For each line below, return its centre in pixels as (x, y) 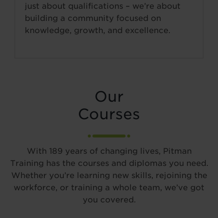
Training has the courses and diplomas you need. (109, 163)
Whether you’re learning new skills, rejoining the (109, 175)
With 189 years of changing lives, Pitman (109, 151)
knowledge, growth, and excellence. (98, 30)
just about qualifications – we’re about (103, 6)
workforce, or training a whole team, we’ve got (109, 188)
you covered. (109, 200)
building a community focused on (93, 18)
